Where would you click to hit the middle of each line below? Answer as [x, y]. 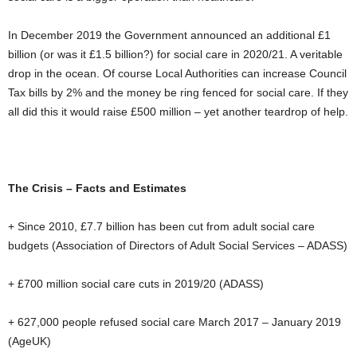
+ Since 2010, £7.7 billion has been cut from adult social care [161, 226]
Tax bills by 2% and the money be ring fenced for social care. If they [178, 92]
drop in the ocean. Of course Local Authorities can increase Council [177, 73]
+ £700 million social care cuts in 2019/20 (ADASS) [136, 284]
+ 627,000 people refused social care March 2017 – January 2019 [175, 322]
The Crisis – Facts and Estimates [97, 188]
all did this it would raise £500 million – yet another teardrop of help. [178, 112]
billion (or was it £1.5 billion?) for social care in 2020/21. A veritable [175, 54]
